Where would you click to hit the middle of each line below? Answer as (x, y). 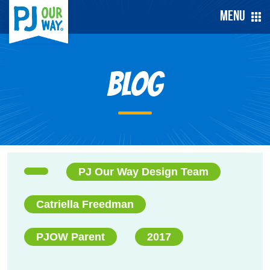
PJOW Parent (71, 237)
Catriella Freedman (85, 204)
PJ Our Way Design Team (143, 172)
